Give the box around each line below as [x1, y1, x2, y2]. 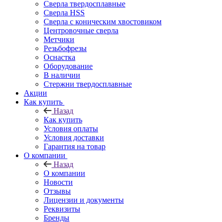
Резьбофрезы [44, 44, 87, 53]
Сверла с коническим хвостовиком [44, 17, 162, 26]
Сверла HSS [44, 8, 85, 17]
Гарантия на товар [44, 142, 106, 151]
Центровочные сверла [44, 26, 118, 35]
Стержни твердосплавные [44, 79, 132, 88]
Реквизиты [44, 204, 80, 213]
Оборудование [44, 61, 93, 70]
